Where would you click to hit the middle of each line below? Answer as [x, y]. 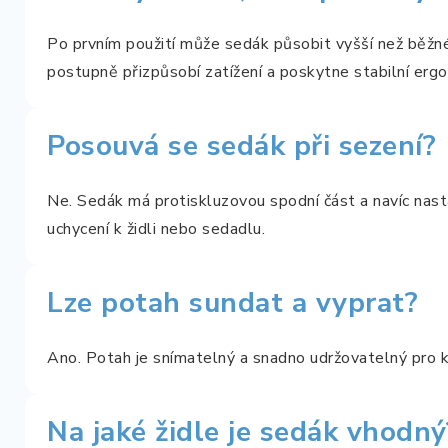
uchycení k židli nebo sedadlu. [156, 228]
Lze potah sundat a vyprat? [232, 302]
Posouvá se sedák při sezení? [241, 145]
